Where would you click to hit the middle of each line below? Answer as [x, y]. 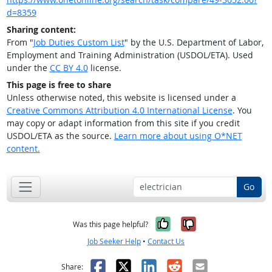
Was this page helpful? [110, 224]
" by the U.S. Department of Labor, [194, 42]
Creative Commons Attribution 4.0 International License [119, 110]
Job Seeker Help [114, 241]
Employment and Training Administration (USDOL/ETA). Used [130, 55]
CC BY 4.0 [69, 68]
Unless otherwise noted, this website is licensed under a [121, 98]
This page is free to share [59, 85]
